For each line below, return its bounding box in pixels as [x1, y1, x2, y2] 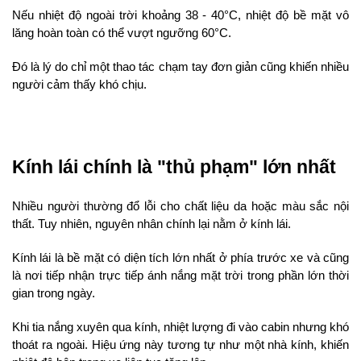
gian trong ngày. [12, 286, 95, 300]
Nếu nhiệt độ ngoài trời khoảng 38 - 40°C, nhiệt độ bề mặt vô [12, 8, 349, 22]
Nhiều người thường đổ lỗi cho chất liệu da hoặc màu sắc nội [12, 199, 349, 213]
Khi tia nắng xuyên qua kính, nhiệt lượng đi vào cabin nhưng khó [12, 320, 349, 334]
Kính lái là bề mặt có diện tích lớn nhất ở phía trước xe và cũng [12, 251, 349, 264]
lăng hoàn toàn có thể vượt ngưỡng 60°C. [12, 26, 231, 39]
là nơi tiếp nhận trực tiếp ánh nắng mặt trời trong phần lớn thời [12, 268, 349, 282]
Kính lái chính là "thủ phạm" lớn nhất [12, 156, 336, 177]
